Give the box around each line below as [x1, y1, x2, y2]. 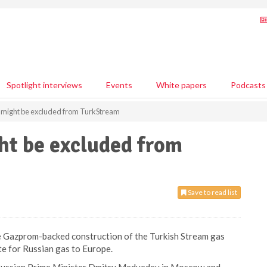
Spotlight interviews [7, 80, 82, 90]
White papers [156, 80, 207, 90]
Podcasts [231, 80, 266, 90]
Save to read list [187, 188, 237, 197]
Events [106, 80, 132, 90]
